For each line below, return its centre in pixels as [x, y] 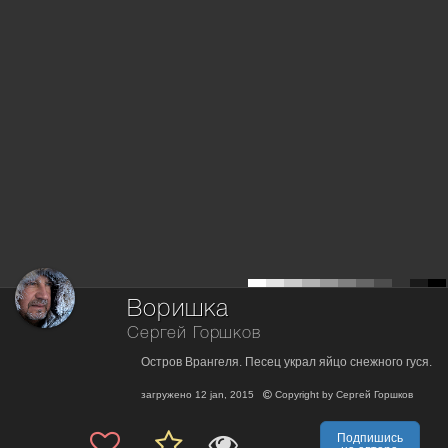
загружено [168, 394]
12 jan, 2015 [224, 394]
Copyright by [304, 394]
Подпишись [369, 437]
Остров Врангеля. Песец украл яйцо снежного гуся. [286, 361]
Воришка [178, 309]
